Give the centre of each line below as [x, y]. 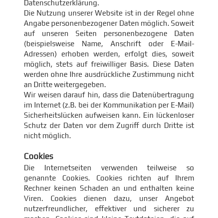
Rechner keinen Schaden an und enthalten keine [109, 188]
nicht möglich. [47, 136]
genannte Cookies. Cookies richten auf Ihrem [109, 178]
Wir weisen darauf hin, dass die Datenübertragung [109, 95]
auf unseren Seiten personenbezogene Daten [109, 33]
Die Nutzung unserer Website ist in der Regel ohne [109, 13]
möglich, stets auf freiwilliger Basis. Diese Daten [109, 64]
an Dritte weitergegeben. [65, 84]
